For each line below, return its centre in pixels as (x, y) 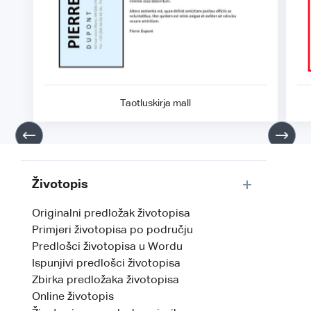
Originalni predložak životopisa (111, 214)
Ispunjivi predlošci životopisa (106, 264)
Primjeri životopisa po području (112, 231)
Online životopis (73, 297)
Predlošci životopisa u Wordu (107, 247)
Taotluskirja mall (155, 104)
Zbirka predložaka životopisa (106, 281)
